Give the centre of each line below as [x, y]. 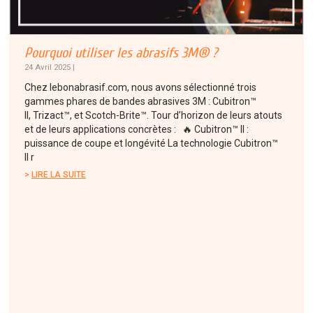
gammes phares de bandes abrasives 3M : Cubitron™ [140, 102]
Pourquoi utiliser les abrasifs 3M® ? [121, 53]
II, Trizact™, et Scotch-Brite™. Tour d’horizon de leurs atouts [153, 116]
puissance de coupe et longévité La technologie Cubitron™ [151, 144]
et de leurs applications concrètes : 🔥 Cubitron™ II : [136, 130]
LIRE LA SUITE [58, 175]
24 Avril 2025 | [49, 67]
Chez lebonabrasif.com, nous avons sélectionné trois [140, 88]
